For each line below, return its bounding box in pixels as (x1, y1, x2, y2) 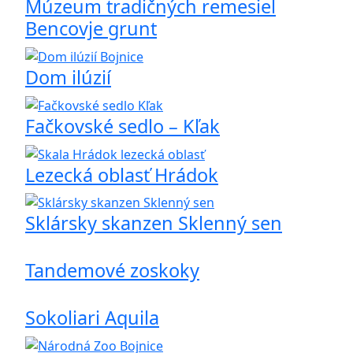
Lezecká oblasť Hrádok (25, 162, 218, 188)
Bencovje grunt (25, 16, 157, 42)
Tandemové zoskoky (25, 258, 199, 284)
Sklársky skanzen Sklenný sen (25, 210, 282, 236)
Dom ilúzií (25, 65, 111, 91)
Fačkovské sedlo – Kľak (25, 113, 220, 139)
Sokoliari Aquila (25, 305, 159, 331)
